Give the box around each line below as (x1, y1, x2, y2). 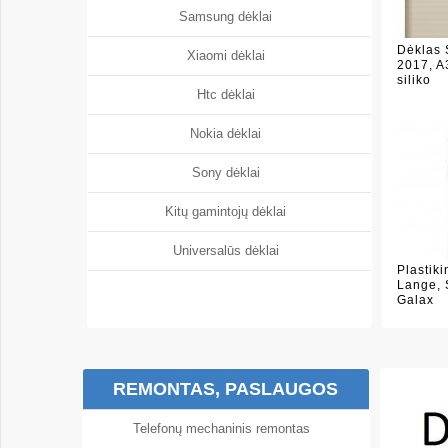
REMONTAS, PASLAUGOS (113, 379, 339, 399)
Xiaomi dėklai (186, 48, 273, 63)
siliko (397, 73, 431, 87)
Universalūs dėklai (172, 243, 287, 258)
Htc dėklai (196, 87, 263, 102)
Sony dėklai (191, 165, 268, 180)
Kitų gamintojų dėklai (165, 204, 294, 219)
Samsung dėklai (179, 9, 280, 24)
